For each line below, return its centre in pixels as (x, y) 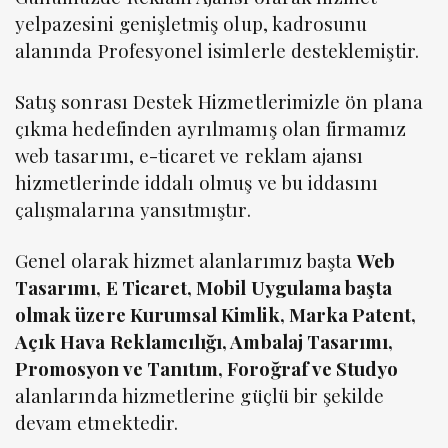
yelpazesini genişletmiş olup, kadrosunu (191, 23)
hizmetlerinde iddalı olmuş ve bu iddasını (197, 182)
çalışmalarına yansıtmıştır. (133, 209)
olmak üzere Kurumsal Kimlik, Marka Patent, (216, 314)
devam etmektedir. (97, 422)
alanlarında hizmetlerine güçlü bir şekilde (200, 395)
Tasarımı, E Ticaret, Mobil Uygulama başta (204, 287)
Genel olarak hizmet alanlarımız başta (186, 260)
